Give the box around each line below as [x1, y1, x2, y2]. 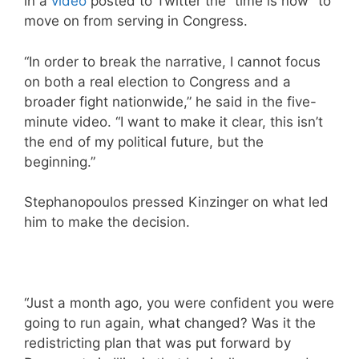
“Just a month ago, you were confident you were [24, 295, 334, 312]
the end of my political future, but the [24, 133, 264, 150]
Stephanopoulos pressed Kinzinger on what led [24, 194, 329, 211]
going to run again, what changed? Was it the [24, 315, 316, 332]
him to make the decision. [24, 214, 190, 231]
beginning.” [24, 153, 95, 170]
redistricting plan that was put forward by [24, 335, 291, 352]
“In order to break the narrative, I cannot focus [24, 53, 321, 70]
